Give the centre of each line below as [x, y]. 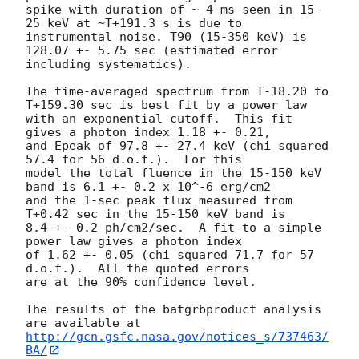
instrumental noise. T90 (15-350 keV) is [166, 36]
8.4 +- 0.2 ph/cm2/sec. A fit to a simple [173, 227]
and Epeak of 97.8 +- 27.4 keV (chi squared [177, 145]
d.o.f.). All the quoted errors [137, 268]
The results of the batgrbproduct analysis [173, 309]
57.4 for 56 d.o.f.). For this [134, 159]
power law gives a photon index [134, 241]
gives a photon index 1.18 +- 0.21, [148, 132]
